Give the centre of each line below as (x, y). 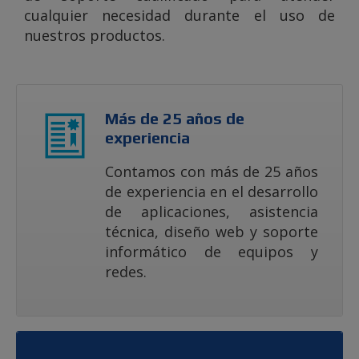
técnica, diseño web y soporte (212, 231)
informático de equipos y (212, 251)
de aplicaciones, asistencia (212, 211)
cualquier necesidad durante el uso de (179, 15)
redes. (126, 271)
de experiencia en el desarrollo (212, 191)
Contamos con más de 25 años (212, 171)
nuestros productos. (95, 35)
